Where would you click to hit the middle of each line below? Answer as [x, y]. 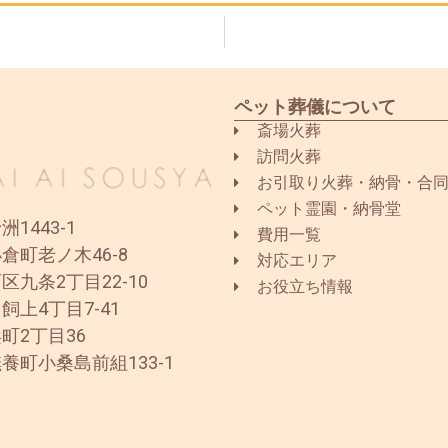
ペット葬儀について [315, 106]
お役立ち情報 [304, 286]
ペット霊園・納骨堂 [328, 208]
